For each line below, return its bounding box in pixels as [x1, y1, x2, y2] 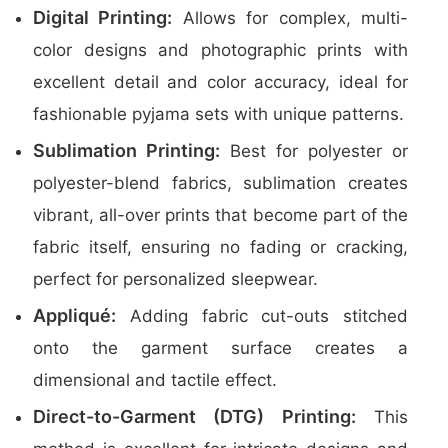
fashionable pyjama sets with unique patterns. [33, 104, 404, 124]
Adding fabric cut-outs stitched [116, 306, 408, 326]
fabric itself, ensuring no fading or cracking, [33, 237, 408, 257]
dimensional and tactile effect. [33, 370, 277, 390]
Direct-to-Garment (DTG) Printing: [33, 406, 356, 427]
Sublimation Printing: [33, 140, 220, 161]
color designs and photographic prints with [33, 40, 408, 60]
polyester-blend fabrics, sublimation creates [33, 173, 408, 193]
